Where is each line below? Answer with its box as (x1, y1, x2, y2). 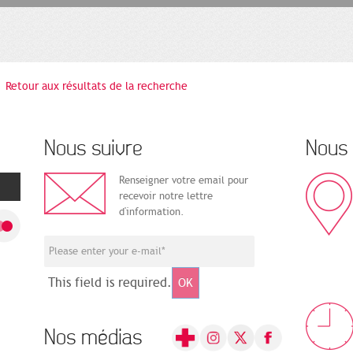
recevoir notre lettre (119, 190, 213, 203)
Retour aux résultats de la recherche (6, 80, 188, 94)
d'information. (119, 206, 184, 219)
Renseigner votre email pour (119, 174, 248, 188)
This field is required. (48, 275, 172, 292)
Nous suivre (44, 136, 143, 162)
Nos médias (44, 325, 142, 351)
